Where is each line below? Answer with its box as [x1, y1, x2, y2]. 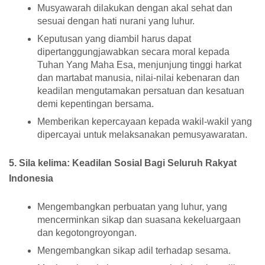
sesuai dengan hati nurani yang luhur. [37, 16, 195, 27]
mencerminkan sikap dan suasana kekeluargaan [37, 215, 241, 225]
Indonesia [9, 173, 53, 184]
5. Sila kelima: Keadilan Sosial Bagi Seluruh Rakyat [9, 158, 237, 169]
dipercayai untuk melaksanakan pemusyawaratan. [37, 130, 247, 140]
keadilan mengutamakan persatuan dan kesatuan [37, 86, 244, 96]
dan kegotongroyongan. [37, 228, 137, 238]
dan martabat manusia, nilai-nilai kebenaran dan [37, 73, 240, 83]
